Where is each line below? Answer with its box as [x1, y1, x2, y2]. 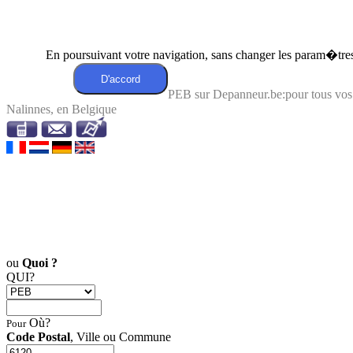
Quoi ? [22, 256, 58, 269]
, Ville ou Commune [70, 330, 171, 344]
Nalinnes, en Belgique [6, 102, 117, 116]
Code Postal [6, 330, 70, 344]
